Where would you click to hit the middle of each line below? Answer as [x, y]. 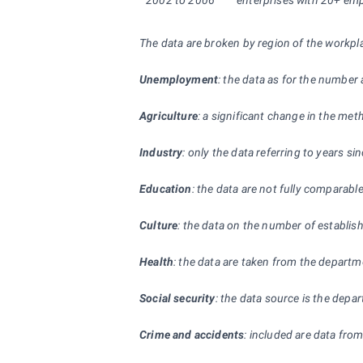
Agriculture [169, 116]
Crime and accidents [192, 335]
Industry [161, 152]
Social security [177, 298]
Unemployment [179, 79]
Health [157, 262]
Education [166, 189]
